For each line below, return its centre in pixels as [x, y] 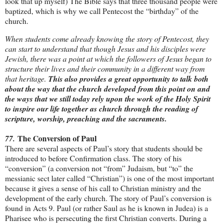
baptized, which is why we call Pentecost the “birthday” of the [102, 11]
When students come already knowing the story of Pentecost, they [107, 39]
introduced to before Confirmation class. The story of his [93, 158]
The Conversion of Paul [57, 138]
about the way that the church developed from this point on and [108, 89]
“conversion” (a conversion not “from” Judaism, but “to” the [99, 168]
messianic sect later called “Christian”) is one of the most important [110, 178]
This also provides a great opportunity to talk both [128, 79]
